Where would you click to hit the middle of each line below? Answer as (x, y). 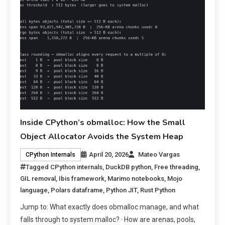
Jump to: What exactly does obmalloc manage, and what (110, 207)
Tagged (38, 167)
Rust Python (158, 190)
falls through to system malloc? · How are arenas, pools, (108, 219)
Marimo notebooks (136, 178)
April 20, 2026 (109, 154)
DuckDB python (129, 167)
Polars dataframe (77, 190)
